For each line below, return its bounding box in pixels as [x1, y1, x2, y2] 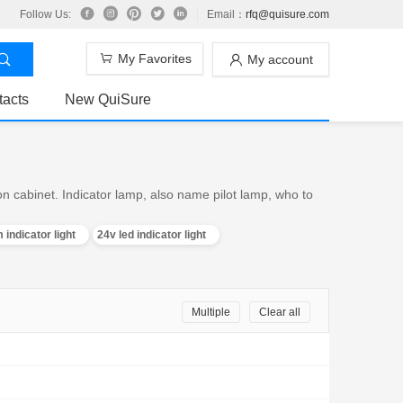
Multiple [192, 306, 230, 318]
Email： [207, 8, 246, 21]
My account [247, 52, 313, 67]
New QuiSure [65, 92, 151, 108]
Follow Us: [20, 8, 71, 21]
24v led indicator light [97, 228, 206, 241]
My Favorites [117, 51, 192, 67]
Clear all [259, 306, 300, 318]
